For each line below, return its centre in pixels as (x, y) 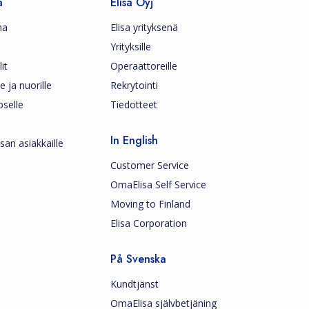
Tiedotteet (134, 104)
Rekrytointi (134, 85)
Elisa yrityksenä (144, 27)
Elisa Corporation (149, 223)
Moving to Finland (150, 204)
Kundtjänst (134, 284)
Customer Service (150, 165)
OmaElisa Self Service (158, 185)
